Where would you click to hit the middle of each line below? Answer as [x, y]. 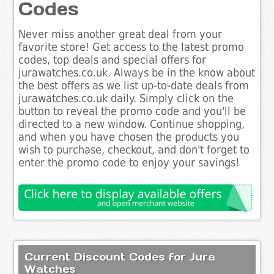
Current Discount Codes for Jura [120, 257]
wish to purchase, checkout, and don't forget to [134, 150]
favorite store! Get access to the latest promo [131, 47]
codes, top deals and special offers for [113, 60]
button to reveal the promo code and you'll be [132, 112]
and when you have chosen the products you [129, 137]
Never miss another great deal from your [120, 35]
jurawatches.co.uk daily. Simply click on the [126, 99]
